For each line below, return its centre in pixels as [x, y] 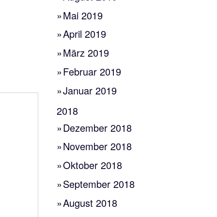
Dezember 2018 [98, 127]
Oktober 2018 [93, 165]
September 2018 [99, 184]
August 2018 [90, 202]
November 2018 [98, 146]
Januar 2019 [90, 90]
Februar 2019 [92, 71]
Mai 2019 [83, 15]
